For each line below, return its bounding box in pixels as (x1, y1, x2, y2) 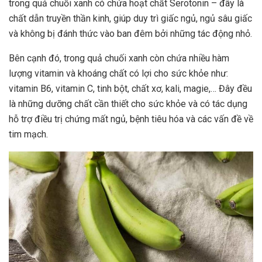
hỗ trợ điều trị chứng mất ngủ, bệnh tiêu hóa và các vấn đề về (9, 113, 253, 125)
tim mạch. (9, 129, 48, 140)
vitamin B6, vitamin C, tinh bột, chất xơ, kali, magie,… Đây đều (9, 83, 252, 95)
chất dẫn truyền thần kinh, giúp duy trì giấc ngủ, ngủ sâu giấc (9, 13, 252, 25)
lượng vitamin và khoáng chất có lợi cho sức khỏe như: (9, 68, 228, 80)
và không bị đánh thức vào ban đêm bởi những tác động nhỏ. (9, 28, 252, 40)
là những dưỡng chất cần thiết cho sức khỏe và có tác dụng (9, 98, 247, 110)
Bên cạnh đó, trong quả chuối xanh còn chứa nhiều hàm (9, 53, 229, 64)
